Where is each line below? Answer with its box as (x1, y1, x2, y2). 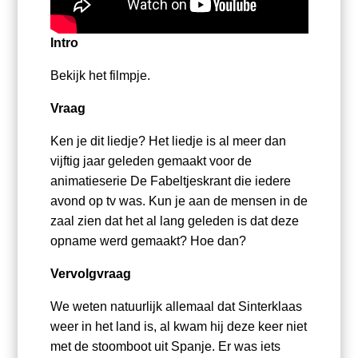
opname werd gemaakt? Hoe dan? (50, 234, 246, 249)
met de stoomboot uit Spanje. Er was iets (50, 340, 280, 354)
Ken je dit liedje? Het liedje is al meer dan (50, 134, 286, 149)
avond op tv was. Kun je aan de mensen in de (50, 194, 308, 209)
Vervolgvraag (50, 267, 131, 281)
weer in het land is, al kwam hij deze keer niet (50, 320, 307, 334)
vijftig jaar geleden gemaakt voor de (50, 154, 252, 169)
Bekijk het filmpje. (50, 69, 150, 83)
